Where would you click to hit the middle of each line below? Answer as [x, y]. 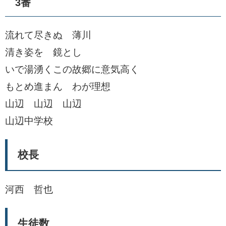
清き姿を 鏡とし [43, 52]
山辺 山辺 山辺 [43, 104]
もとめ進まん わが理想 [58, 87]
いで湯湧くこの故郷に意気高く [72, 69]
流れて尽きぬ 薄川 [48, 35]
